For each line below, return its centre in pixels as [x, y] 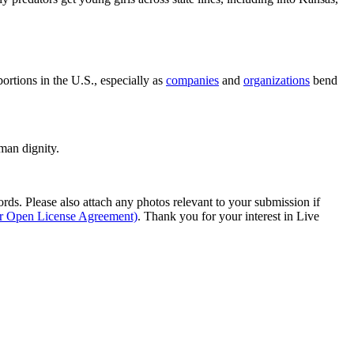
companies [192, 80]
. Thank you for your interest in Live [228, 216]
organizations [277, 80]
